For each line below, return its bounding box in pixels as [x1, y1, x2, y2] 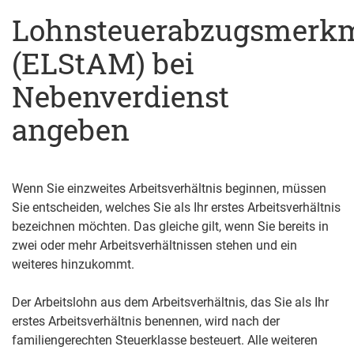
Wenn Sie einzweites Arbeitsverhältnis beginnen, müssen [12, 181, 326, 197]
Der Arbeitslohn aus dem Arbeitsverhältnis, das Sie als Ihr [12, 295, 329, 311]
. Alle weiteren [241, 333, 318, 348]
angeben [12, 110, 130, 149]
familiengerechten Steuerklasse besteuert [12, 333, 241, 348]
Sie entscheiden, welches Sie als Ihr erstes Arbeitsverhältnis [12, 200, 341, 216]
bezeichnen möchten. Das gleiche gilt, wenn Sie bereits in [12, 219, 329, 235]
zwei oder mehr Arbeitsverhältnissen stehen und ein [12, 238, 297, 254]
